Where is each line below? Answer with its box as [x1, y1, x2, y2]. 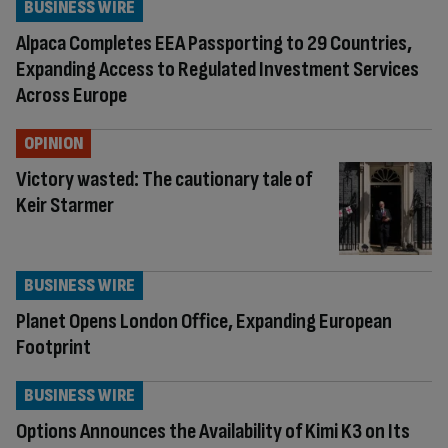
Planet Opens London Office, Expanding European [16, 307, 392, 335]
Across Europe [16, 82, 127, 109]
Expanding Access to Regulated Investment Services [16, 56, 419, 83]
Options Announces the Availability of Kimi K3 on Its [16, 417, 410, 445]
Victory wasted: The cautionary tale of [16, 166, 312, 193]
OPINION [24, 133, 83, 154]
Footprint [16, 333, 91, 361]
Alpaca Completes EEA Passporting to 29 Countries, [16, 30, 412, 57]
